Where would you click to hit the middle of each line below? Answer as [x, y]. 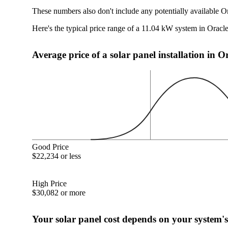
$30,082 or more [59, 192]
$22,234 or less [57, 156]
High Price [50, 183]
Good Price [51, 147]
